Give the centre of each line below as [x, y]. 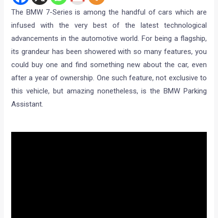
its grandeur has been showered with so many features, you [109, 51]
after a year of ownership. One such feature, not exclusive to [109, 78]
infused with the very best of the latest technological [109, 25]
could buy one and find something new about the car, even [109, 64]
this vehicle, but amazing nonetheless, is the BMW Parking [109, 91]
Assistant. [27, 104]
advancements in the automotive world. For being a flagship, [109, 38]
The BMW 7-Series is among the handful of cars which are [109, 12]
